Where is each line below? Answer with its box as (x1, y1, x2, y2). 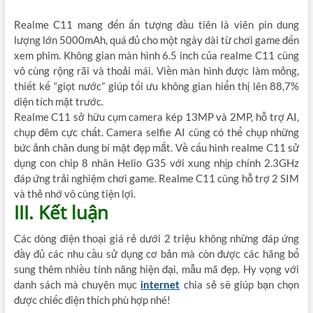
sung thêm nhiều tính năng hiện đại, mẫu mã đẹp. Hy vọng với (13, 263, 300, 276)
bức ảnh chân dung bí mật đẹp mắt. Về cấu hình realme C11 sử (13, 141, 300, 154)
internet (140, 278, 180, 291)
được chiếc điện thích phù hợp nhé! (13, 293, 170, 307)
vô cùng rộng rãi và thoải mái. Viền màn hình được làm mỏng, (13, 64, 300, 78)
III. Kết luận (13, 200, 108, 226)
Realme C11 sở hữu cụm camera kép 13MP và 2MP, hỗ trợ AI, (13, 110, 300, 124)
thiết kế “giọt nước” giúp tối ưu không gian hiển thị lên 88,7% (13, 80, 300, 93)
